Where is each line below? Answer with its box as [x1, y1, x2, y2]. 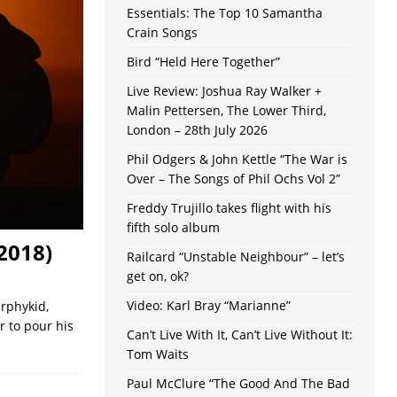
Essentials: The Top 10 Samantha [126, 4, 323, 22]
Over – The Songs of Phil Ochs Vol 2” [126, 170, 340, 188]
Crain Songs [126, 24, 198, 42]
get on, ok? [126, 268, 189, 285]
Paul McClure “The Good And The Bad [126, 375, 350, 393]
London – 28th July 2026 [126, 121, 268, 139]
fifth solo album [126, 219, 220, 237]
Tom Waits [126, 346, 189, 363]
